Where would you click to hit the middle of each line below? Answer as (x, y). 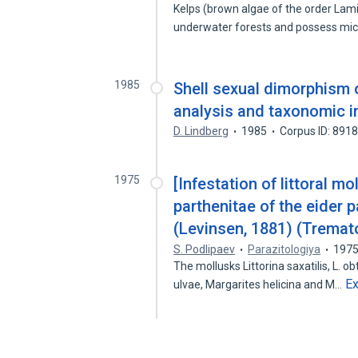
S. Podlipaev (205, 249)
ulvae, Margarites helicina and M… (259, 284)
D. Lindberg (201, 131)
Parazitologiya (284, 249)
